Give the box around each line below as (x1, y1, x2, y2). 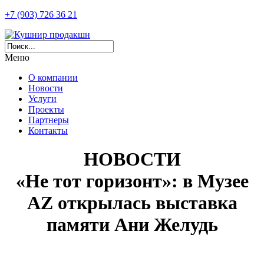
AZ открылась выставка (27, 192, 237, 214)
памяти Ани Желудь (46, 214, 218, 236)
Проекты (28, 104, 64, 114)
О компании (28, 72, 78, 82)
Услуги (28, 94, 57, 104)
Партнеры (28, 115, 69, 125)
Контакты (28, 126, 68, 136)
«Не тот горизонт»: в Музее (15, 170, 249, 192)
